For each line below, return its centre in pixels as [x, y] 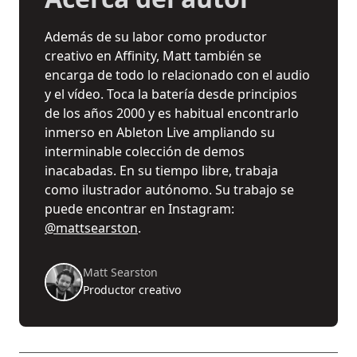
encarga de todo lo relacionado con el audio [177, 75]
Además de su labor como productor [156, 37]
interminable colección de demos [145, 152]
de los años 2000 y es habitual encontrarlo [172, 114]
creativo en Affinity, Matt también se [153, 56]
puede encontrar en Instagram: [139, 209]
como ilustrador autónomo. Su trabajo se [169, 190]
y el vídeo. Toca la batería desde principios [171, 94]
